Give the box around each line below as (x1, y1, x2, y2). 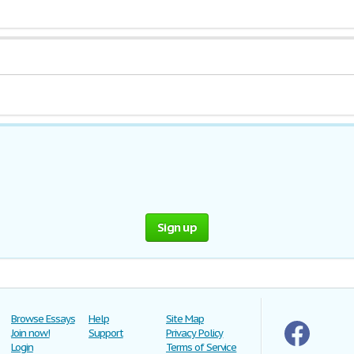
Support (88, 326, 123, 341)
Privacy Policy (166, 326, 224, 341)
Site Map (166, 312, 204, 326)
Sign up (157, 220, 197, 235)
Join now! (11, 326, 50, 341)
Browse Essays (11, 312, 75, 326)
